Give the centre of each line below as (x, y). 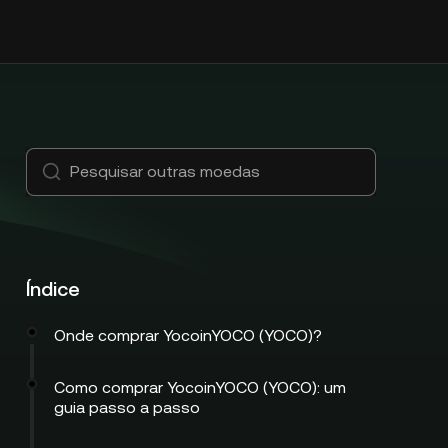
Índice (53, 289)
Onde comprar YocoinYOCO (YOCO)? (188, 335)
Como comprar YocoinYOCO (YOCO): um (200, 387)
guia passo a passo (127, 407)
